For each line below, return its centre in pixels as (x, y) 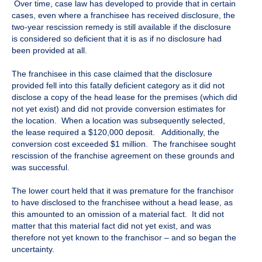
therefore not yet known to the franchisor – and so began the (124, 238)
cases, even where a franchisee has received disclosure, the (123, 15)
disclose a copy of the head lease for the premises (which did (125, 97)
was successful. (43, 168)
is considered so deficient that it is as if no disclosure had (117, 39)
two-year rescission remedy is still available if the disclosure (121, 27)
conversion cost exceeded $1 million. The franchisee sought (124, 144)
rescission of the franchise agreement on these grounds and (123, 156)
